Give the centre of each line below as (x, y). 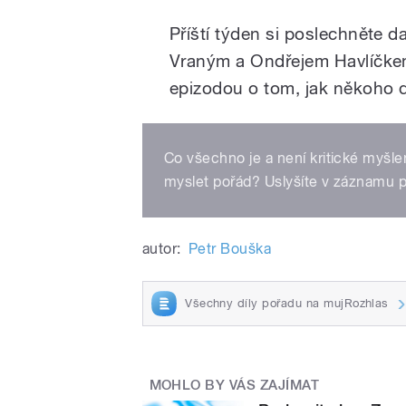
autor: (162, 248)
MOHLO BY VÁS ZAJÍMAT (234, 385)
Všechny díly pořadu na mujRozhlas (287, 303)
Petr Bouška (230, 248)
